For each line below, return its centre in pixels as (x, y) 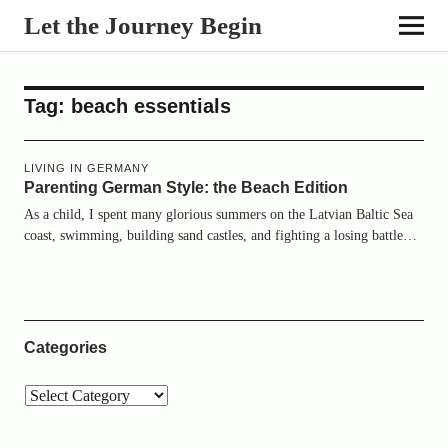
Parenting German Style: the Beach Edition (185, 187)
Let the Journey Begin (142, 25)
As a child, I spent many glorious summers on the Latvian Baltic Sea (218, 214)
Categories (65, 347)
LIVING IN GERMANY (86, 168)
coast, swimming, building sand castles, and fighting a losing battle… (220, 235)
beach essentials (150, 106)
